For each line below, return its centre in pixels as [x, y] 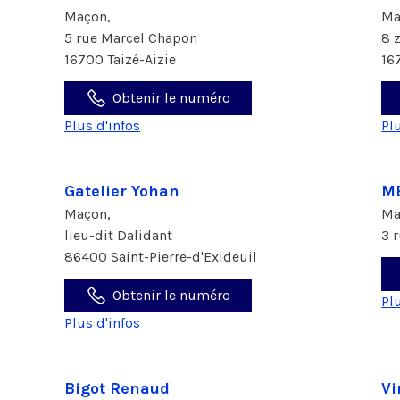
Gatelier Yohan [122, 191]
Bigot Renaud [117, 388]
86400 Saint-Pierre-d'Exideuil [161, 257]
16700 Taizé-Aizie [120, 59]
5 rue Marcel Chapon [133, 38]
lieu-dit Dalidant [120, 235]
